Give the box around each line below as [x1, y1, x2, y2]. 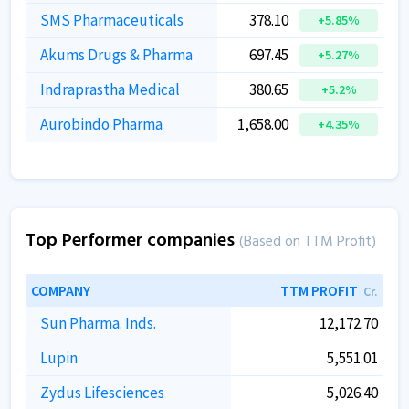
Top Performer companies [26, 226, 239, 256]
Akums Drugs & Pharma [40, 45, 193, 65]
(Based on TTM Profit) [239, 230, 376, 254]
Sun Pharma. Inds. [40, 313, 156, 333]
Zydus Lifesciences [40, 383, 164, 403]
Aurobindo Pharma [40, 114, 163, 134]
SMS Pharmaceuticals [40, 10, 184, 30]
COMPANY [31, 281, 90, 299]
